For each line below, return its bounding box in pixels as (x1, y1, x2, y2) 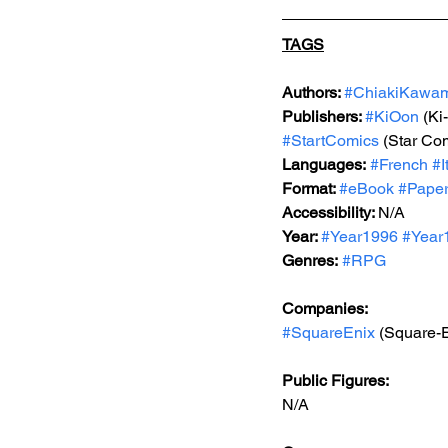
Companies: (282, 299, 368, 318)
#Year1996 (321, 227, 398, 246)
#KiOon (365, 107, 419, 126)
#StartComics (282, 131, 379, 150)
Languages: (282, 155, 366, 174)
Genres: (282, 251, 338, 270)
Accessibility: (282, 203, 378, 222)
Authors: (282, 83, 344, 102)
